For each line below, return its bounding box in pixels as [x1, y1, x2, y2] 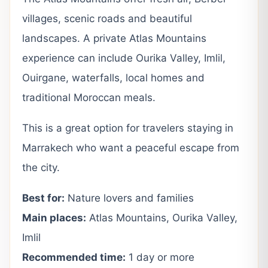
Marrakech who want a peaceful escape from [22, 142, 239, 154]
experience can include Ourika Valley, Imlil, [22, 52, 226, 64]
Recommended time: [22, 251, 126, 263]
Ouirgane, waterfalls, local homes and [22, 72, 205, 84]
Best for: [22, 192, 65, 204]
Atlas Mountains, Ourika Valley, [86, 212, 237, 224]
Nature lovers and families [65, 192, 194, 204]
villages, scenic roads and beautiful [22, 13, 192, 25]
